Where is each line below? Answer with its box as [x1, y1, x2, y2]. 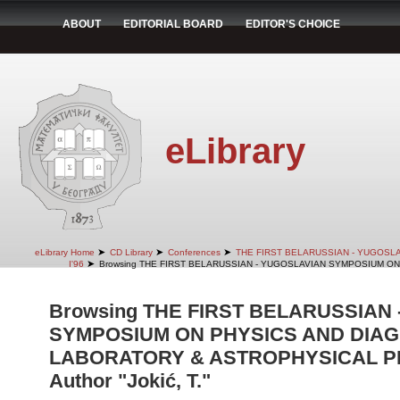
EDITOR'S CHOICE [246, 18, 340, 30]
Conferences [167, 247, 221, 257]
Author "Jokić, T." [49, 370, 211, 392]
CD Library [109, 247, 153, 257]
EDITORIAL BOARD [123, 18, 223, 30]
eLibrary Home [34, 247, 95, 257]
